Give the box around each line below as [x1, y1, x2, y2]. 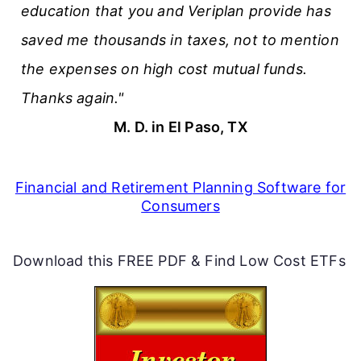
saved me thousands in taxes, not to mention [21, 31, 339, 48]
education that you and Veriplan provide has [21, 2, 331, 19]
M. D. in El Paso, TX [114, 118, 247, 135]
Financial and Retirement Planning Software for [15, 178, 346, 196]
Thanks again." [21, 89, 124, 106]
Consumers [141, 197, 220, 214]
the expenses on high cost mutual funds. [21, 60, 308, 77]
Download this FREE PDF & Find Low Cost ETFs [13, 251, 346, 269]
